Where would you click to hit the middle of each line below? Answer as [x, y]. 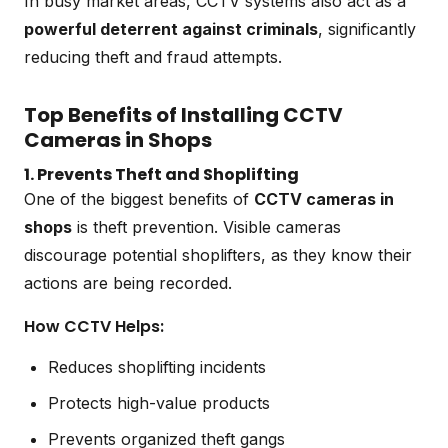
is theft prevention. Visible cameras [206, 226]
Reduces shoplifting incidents [157, 366]
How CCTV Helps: [94, 326]
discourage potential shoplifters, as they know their [218, 254]
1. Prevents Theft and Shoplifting [161, 174]
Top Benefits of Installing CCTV [183, 114]
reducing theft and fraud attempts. [153, 56]
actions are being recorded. [128, 282]
